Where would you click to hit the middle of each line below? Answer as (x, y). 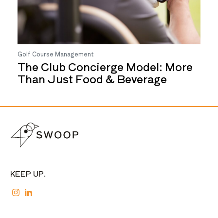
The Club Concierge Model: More (105, 66)
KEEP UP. (28, 173)
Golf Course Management (56, 54)
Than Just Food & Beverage (92, 79)
